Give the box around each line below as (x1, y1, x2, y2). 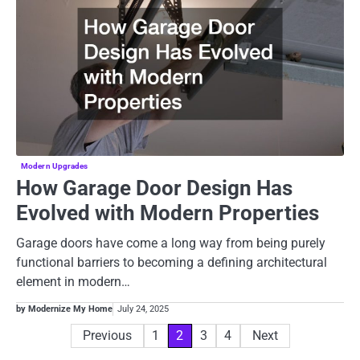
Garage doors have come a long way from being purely (16, 235, 325, 252)
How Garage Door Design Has (16, 176, 292, 201)
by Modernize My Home (16, 304, 112, 315)
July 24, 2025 (117, 304, 169, 315)
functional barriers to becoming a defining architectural (16, 255, 327, 271)
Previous (82, 328, 132, 344)
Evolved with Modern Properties (16, 201, 319, 226)
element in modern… (16, 274, 130, 290)
